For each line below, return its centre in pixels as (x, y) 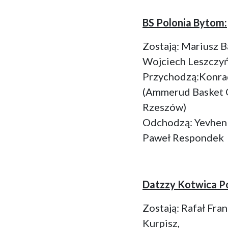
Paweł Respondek (183, 137)
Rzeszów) (164, 107)
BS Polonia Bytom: (185, 22)
